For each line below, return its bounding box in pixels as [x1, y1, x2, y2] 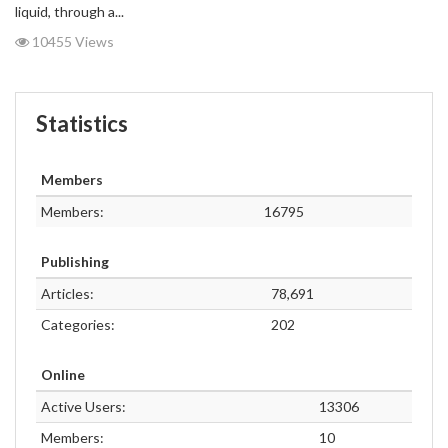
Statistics [36, 110, 128, 137]
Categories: [41, 316, 115, 333]
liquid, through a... [15, 3, 124, 20]
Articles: [41, 285, 94, 302]
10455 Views [29, 33, 114, 50]
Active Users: [41, 398, 126, 415]
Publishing [41, 253, 109, 270]
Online [41, 366, 85, 383]
